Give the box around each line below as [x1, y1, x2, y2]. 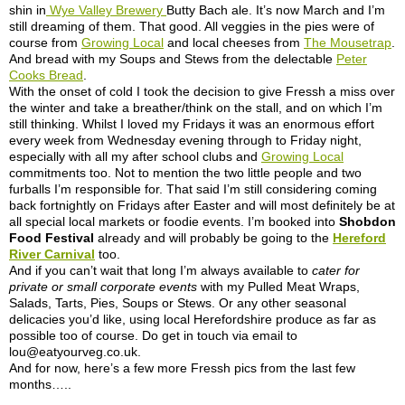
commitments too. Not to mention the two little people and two [9, 165, 362, 181]
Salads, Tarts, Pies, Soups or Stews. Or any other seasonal [9, 296, 346, 311]
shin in [9, 3, 46, 18]
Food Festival [9, 231, 94, 246]
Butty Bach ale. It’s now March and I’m [166, 3, 385, 18]
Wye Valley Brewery [46, 3, 166, 18]
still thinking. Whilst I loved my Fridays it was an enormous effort [9, 117, 374, 132]
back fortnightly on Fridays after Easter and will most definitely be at [9, 198, 395, 213]
